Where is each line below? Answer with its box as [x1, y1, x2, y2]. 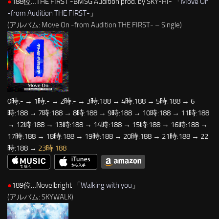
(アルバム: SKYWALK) [7, 193, 73, 202]
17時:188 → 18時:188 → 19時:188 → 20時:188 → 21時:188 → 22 [7, 131, 208, 141]
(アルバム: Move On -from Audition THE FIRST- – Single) [7, 20, 182, 29]
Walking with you [81, 181, 132, 190]
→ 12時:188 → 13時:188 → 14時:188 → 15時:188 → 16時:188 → [7, 120, 208, 129]
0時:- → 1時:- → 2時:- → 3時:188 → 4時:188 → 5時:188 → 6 [7, 96, 195, 106]
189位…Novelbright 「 [12, 181, 81, 190]
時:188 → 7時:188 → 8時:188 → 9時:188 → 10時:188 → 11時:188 [7, 108, 209, 117]
